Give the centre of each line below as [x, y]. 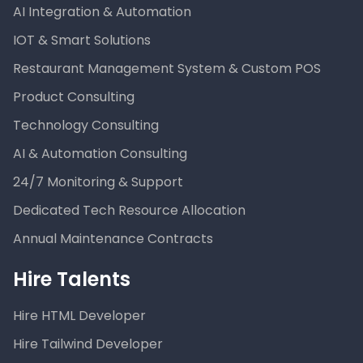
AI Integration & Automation [102, 12]
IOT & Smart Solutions [82, 41]
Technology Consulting [86, 126]
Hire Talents [72, 280]
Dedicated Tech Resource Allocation [129, 211]
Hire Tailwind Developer [88, 344]
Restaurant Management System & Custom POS [167, 69]
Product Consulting [74, 97]
